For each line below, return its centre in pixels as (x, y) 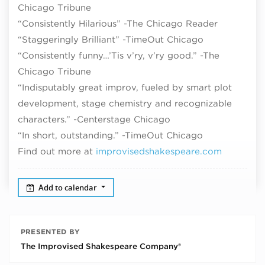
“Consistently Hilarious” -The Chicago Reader (118, 24)
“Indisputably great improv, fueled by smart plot (125, 88)
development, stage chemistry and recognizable (125, 104)
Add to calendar (69, 187)
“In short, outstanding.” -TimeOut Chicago (110, 135)
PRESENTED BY (50, 231)
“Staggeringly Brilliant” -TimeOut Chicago (111, 40)
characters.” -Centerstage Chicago (94, 119)
